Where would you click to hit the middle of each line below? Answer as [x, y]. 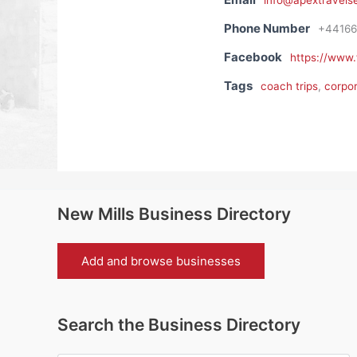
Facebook [253, 57]
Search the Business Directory [179, 325]
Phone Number [267, 29]
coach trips [289, 86]
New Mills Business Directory [174, 214]
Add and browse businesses [161, 261]
